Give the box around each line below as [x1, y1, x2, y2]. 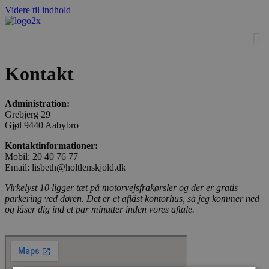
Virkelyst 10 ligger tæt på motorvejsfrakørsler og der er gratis [5, 182, 238, 193]
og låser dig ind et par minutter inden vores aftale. [5, 204, 195, 214]
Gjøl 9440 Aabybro [5, 119, 79, 130]
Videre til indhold [5, 5, 71, 15]
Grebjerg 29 [5, 109, 50, 119]
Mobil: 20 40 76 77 [5, 151, 78, 162]
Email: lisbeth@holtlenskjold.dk [5, 162, 126, 172]
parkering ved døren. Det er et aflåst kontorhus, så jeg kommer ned [5, 193, 259, 204]
